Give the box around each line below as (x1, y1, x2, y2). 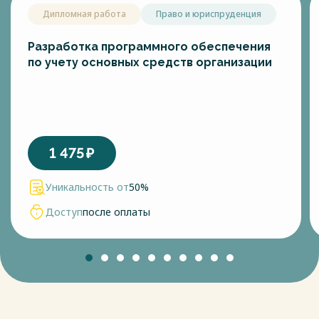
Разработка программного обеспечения (28, 40, 271, 53)
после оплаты (83, 205, 150, 219)
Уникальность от (46, 180, 129, 194)
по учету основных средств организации (28, 56, 272, 69)
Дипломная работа (43, 8, 126, 20)
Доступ (46, 205, 83, 219)
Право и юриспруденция (156, 8, 261, 20)
